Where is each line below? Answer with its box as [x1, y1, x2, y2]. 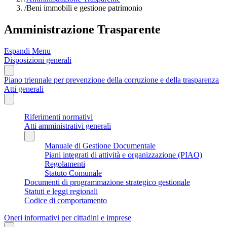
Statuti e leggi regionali [24, 186, 98, 196]
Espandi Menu [4, 46, 51, 55]
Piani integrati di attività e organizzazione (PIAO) [45, 150, 202, 159]
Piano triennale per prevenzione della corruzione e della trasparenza [4, 75, 219, 84]
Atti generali [4, 84, 44, 93]
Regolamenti [45, 159, 85, 168]
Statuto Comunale [45, 168, 102, 177]
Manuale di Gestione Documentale [45, 141, 156, 150]
